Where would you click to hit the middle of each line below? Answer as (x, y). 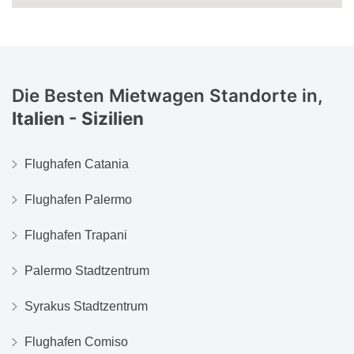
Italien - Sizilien (78, 119)
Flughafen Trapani (76, 235)
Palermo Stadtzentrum (87, 270)
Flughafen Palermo (78, 199)
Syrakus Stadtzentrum (86, 306)
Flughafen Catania (77, 164)
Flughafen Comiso (76, 341)
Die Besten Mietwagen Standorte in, (167, 96)
